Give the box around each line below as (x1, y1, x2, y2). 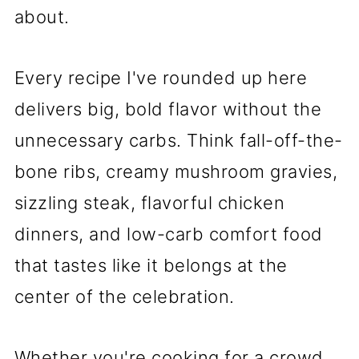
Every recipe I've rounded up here (14, 67, 308, 89)
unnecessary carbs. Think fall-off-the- (14, 130, 343, 151)
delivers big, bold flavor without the (14, 99, 322, 120)
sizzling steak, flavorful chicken (14, 192, 285, 214)
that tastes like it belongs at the (14, 255, 288, 276)
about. (14, 6, 70, 28)
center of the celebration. (14, 286, 235, 308)
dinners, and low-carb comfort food (14, 224, 323, 245)
